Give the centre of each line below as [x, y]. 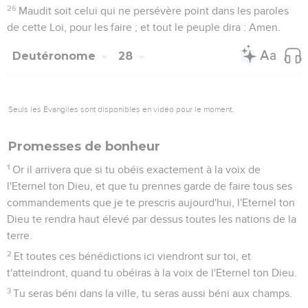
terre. [20, 235]
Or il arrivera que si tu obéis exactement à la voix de [137, 169]
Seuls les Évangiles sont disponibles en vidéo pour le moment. [121, 109]
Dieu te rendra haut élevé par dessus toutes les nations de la [152, 219]
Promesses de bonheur [84, 146]
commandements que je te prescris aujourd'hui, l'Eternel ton [151, 202]
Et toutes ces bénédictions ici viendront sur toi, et [133, 256]
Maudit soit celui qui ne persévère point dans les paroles [154, 11]
